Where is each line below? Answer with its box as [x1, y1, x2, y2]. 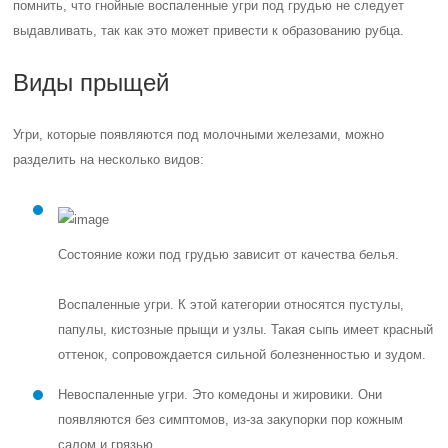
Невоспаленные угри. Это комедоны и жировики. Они [58, 387, 383, 402]
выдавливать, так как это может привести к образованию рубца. [13, 23, 405, 38]
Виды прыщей [13, 69, 170, 96]
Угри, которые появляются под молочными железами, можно [13, 127, 385, 142]
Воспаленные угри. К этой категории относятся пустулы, [58, 297, 405, 312]
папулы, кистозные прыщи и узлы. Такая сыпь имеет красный [58, 322, 434, 337]
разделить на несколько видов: [13, 152, 205, 167]
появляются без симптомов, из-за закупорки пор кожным [58, 412, 404, 427]
